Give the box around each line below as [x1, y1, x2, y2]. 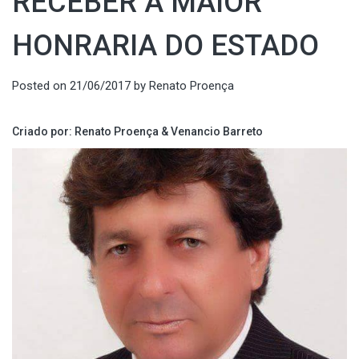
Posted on [12, 79, 70, 93]
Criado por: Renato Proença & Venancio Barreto [12, 124, 263, 138]
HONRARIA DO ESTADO [12, 29, 319, 63]
